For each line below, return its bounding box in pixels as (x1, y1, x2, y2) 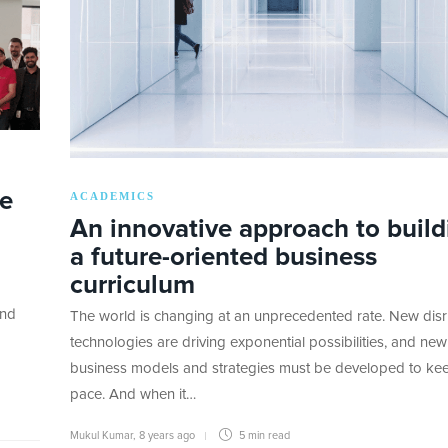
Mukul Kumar (70, 430, 133, 442)
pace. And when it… (70, 387, 196, 403)
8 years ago (139, 430, 195, 442)
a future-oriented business (70, 244, 377, 271)
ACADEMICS (70, 190, 155, 203)
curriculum (70, 272, 195, 299)
